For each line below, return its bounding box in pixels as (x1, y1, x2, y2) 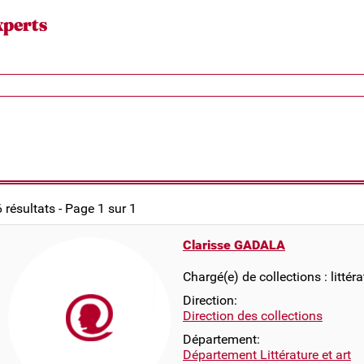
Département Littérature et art (183, 347, 351, 362)
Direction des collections (183, 308, 323, 323)
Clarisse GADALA (183, 237, 285, 253)
